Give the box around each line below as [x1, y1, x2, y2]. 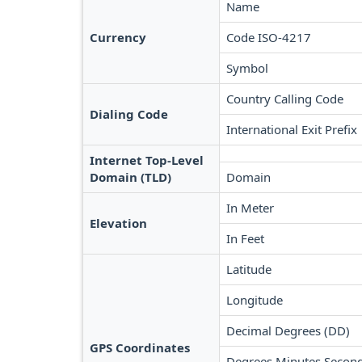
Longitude [226, 292, 283, 308]
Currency [90, 29, 146, 45]
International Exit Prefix [226, 121, 357, 137]
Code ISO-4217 [226, 29, 311, 45]
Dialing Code [90, 106, 168, 122]
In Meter [226, 200, 274, 216]
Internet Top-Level [90, 152, 204, 168]
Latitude [226, 261, 271, 277]
